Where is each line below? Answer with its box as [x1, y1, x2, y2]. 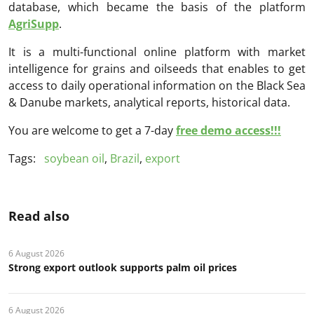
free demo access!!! [176, 122, 281, 138]
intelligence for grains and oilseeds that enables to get [8, 60, 306, 76]
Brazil [110, 150, 139, 166]
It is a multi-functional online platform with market [8, 43, 306, 60]
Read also [8, 207, 69, 224]
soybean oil [44, 150, 104, 166]
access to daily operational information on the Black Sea [8, 77, 306, 93]
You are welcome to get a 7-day [8, 122, 176, 138]
